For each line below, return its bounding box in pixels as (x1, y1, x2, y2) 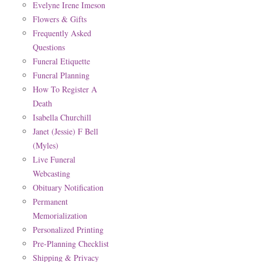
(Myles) (33, 140, 58, 151)
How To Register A (33, 84, 97, 95)
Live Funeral (33, 154, 75, 165)
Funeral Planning (33, 70, 89, 81)
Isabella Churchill (33, 112, 91, 123)
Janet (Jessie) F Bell (33, 126, 98, 137)
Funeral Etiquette (33, 56, 90, 67)
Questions (33, 42, 65, 53)
